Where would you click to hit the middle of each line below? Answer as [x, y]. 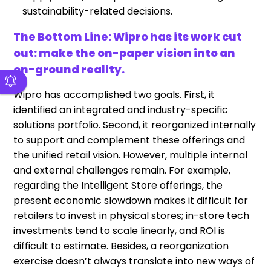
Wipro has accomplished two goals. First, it [114, 95]
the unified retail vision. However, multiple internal [131, 155]
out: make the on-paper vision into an [125, 53]
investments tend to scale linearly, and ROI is [119, 231]
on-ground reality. [69, 70]
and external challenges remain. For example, [122, 171]
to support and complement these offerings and [129, 140]
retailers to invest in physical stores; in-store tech [132, 216]
